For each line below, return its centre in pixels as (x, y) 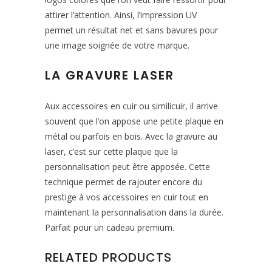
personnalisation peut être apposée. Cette (127, 167)
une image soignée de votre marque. (117, 45)
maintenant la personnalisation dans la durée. (134, 212)
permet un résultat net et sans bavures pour (131, 30)
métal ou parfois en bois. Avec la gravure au (131, 136)
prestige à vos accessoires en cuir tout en (127, 197)
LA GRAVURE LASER (110, 75)
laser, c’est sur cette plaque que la (111, 151)
